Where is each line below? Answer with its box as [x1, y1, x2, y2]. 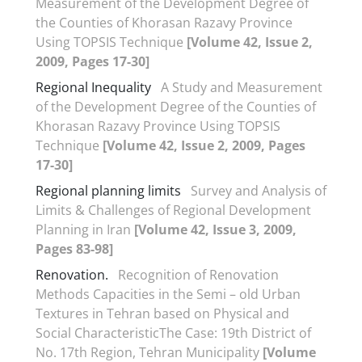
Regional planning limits [36, 181, 181, 200]
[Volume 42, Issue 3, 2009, [134, 220, 297, 238]
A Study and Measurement [161, 78, 322, 96]
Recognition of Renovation [118, 265, 279, 284]
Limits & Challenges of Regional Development [36, 200, 311, 219]
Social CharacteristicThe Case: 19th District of [36, 323, 311, 342]
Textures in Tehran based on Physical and [36, 304, 289, 322]
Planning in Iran [36, 220, 134, 238]
